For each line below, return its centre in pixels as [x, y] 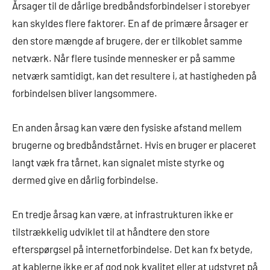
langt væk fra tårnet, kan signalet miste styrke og [118, 162]
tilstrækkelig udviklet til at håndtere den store [111, 232]
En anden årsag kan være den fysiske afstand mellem [127, 127]
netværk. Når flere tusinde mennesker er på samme [124, 58]
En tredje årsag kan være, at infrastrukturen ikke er [123, 214]
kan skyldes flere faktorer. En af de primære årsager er [130, 23]
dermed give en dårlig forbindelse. [85, 180]
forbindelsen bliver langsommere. [85, 93]
